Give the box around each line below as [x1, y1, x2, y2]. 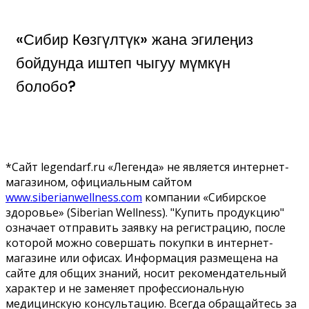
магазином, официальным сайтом [6, 174, 192, 190]
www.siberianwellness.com [6, 189, 142, 205]
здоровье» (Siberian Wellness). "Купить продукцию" [6, 204, 284, 220]
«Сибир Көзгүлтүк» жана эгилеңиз [16, 28, 253, 50]
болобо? [16, 74, 76, 97]
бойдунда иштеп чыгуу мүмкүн [16, 51, 230, 74]
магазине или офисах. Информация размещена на [6, 250, 278, 266]
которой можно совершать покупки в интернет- [6, 235, 273, 250]
